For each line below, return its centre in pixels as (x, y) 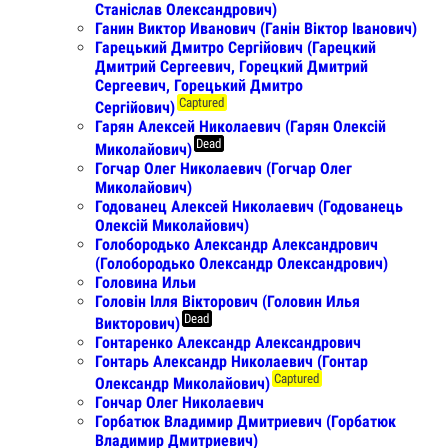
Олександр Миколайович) (182, 384)
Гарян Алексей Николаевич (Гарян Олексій (240, 127)
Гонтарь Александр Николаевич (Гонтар (231, 362)
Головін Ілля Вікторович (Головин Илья (227, 301)
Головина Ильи (145, 282)
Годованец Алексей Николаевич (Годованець (249, 206)
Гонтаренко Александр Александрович (228, 343)
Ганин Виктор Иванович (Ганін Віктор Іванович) (256, 29)
